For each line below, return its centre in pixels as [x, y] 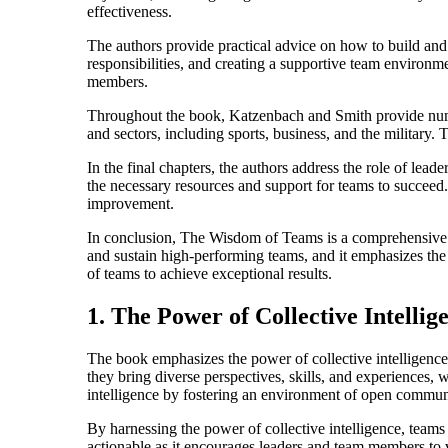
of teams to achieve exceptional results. [209, 273]
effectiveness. [129, 11]
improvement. [130, 203]
